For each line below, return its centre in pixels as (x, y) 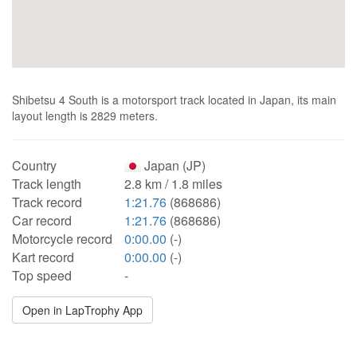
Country (34, 165)
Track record (47, 202)
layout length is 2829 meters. (85, 116)
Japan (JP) (174, 165)
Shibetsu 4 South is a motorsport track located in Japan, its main (174, 100)
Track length (47, 184)
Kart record (43, 257)
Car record (42, 220)
